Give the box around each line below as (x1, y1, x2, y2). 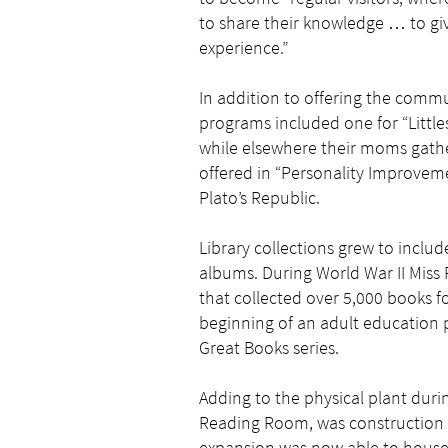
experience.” (199, 36, 288, 59)
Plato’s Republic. (199, 186, 320, 209)
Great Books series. (199, 336, 339, 359)
